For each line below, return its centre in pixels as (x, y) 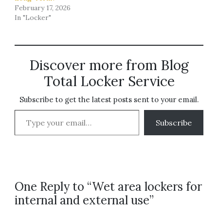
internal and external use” (84, 200)
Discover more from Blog (109, 65)
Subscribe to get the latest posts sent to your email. (109, 100)
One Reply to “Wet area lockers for (108, 187)
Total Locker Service (109, 81)
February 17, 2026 (43, 8)
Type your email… (27, 109)
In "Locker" (33, 18)
